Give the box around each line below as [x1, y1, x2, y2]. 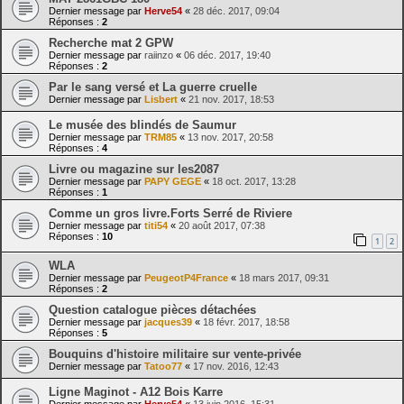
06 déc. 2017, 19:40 [184, 49, 271, 60]
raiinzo [144, 49, 173, 60]
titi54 [144, 219, 168, 231]
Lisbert [144, 93, 178, 105]
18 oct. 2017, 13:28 [212, 175, 296, 187]
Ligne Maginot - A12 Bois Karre [49, 385, 223, 399]
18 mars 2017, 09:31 [239, 272, 329, 284]
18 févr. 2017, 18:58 [203, 317, 289, 328]
